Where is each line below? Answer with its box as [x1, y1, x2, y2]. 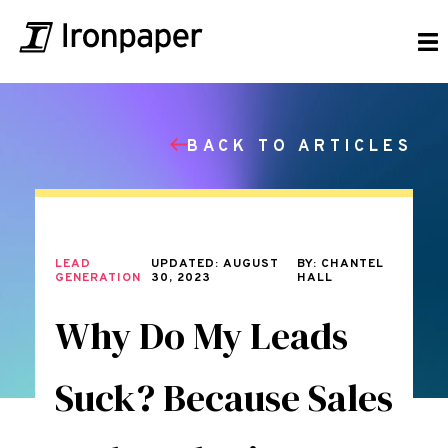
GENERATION [55, 270, 141, 286]
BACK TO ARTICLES [187, 137, 413, 157]
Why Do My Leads [55, 310, 348, 362]
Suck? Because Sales [55, 372, 393, 424]
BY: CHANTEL [296, 256, 384, 272]
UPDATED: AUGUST [150, 256, 279, 272]
